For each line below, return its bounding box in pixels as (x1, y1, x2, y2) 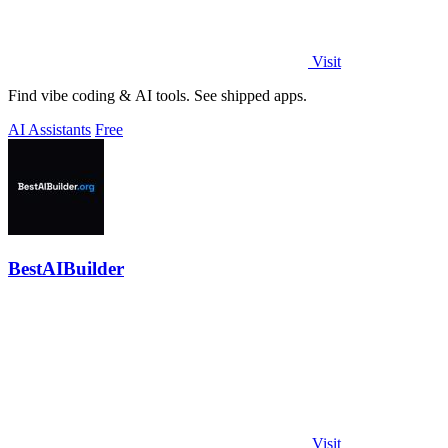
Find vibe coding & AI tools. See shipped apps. (8, 87, 307, 105)
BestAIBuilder (8, 258, 124, 280)
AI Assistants (8, 121, 91, 139)
